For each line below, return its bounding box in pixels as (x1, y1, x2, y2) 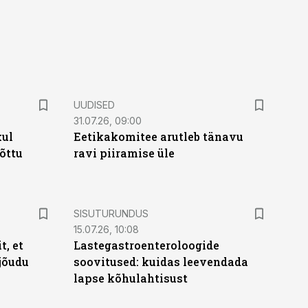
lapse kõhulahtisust (73, 271, 188, 285)
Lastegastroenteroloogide (73, 238, 219, 252)
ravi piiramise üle (73, 146, 175, 160)
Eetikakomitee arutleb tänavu (73, 129, 243, 144)
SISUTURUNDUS (73, 208, 148, 219)
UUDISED (73, 99, 115, 111)
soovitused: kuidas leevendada (73, 254, 248, 269)
